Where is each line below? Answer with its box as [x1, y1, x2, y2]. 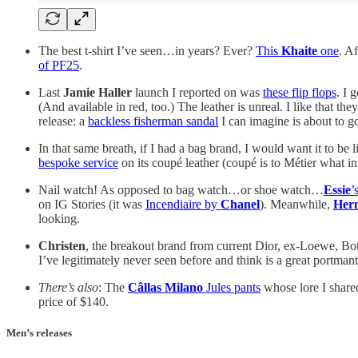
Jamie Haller [63, 85, 132, 99]
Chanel [221, 197, 260, 211]
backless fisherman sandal [88, 113, 218, 128]
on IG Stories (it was [38, 197, 145, 211]
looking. [38, 211, 80, 225]
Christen [38, 238, 86, 253]
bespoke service [38, 155, 118, 169]
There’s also [38, 280, 98, 294]
